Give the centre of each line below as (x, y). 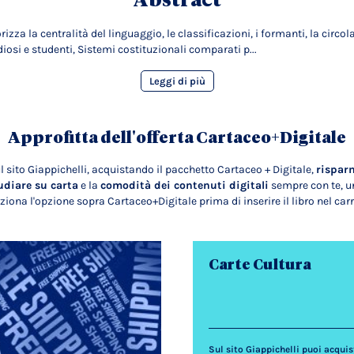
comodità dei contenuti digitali (184, 185)
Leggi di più (177, 81)
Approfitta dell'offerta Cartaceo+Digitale (177, 137)
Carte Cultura (260, 264)
